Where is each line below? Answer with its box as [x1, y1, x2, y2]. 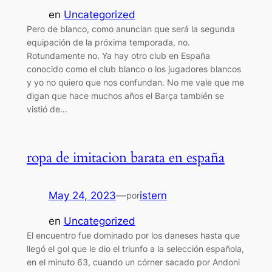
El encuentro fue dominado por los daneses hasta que [26, 230, 240, 241]
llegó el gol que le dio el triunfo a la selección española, [26, 243, 244, 254]
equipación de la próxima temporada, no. [26, 36, 190, 47]
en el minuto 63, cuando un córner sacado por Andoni [26, 257, 240, 268]
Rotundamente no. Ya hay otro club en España [26, 50, 210, 61]
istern [139, 189, 167, 202]
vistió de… [26, 103, 67, 114]
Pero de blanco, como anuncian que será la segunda [26, 23, 235, 34]
